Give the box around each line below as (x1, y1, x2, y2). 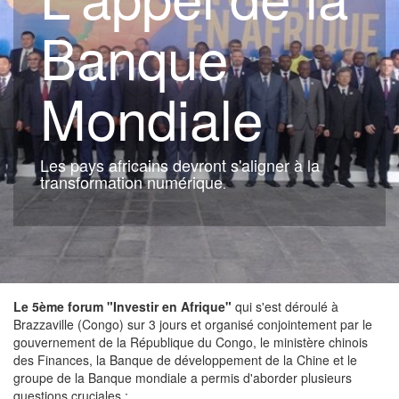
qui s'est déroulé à (235, 297, 338, 315)
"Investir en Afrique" (107, 297, 235, 315)
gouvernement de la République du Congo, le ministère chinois (13, 333, 368, 351)
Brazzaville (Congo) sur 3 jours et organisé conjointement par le (13, 315, 372, 333)
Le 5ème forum (13, 297, 103, 315)
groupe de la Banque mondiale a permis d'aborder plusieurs (13, 369, 352, 387)
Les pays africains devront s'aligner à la (40, 153, 320, 176)
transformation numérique (40, 170, 223, 193)
